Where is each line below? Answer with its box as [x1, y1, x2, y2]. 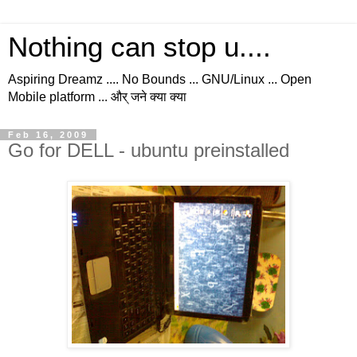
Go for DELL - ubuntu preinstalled [8, 139, 289, 161]
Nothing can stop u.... [8, 32, 271, 62]
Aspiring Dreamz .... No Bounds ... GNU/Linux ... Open [8, 73, 312, 86]
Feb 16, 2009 [8, 130, 88, 139]
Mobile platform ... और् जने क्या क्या [8, 90, 186, 104]
